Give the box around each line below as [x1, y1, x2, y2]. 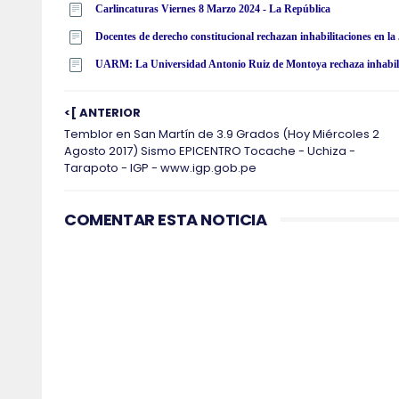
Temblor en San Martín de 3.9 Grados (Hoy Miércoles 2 [64, 126, 379, 143]
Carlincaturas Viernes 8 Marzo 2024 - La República [95, 3, 330, 16]
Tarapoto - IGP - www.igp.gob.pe [64, 159, 256, 177]
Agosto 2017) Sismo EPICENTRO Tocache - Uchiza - [64, 142, 355, 160]
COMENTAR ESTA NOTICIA [64, 208, 267, 232]
